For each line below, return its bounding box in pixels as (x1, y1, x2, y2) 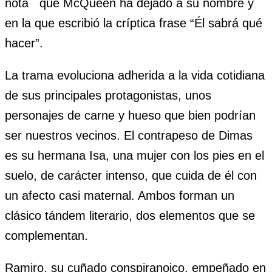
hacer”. (5, 36, 43, 50)
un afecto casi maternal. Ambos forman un (5, 189, 234, 203)
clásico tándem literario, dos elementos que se (5, 209, 255, 223)
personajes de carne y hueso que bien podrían (5, 109, 256, 123)
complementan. (5, 229, 88, 243)
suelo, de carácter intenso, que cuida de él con (5, 169, 257, 183)
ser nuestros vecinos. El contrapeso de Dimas (5, 129, 253, 143)
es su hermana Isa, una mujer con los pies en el (5, 149, 264, 163)
